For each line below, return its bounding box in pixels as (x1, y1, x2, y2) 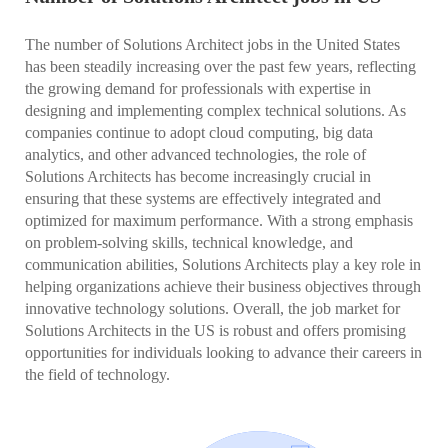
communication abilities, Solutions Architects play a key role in (25, 256, 421, 274)
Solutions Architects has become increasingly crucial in (25, 168, 371, 186)
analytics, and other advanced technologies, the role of (25, 146, 366, 164)
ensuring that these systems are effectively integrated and (25, 190, 381, 208)
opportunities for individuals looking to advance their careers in (25, 344, 422, 362)
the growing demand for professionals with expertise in (25, 80, 371, 98)
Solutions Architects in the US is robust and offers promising (25, 322, 406, 340)
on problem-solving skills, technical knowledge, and (25, 234, 353, 252)
